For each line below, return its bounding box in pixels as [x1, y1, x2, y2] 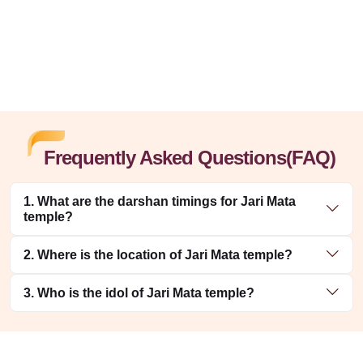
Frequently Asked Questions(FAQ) [44, 146, 335, 169]
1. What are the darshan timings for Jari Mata [23, 194, 296, 208]
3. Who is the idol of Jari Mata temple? [23, 285, 254, 300]
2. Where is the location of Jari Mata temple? [23, 247, 293, 262]
